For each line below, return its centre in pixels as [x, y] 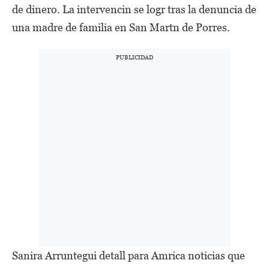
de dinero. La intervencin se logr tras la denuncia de [134, 9]
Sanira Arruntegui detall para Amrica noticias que [128, 255]
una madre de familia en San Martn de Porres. [121, 27]
